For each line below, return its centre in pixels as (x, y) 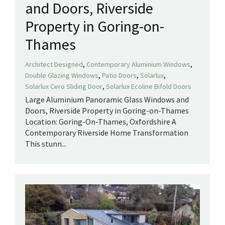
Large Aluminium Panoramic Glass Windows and (107, 99)
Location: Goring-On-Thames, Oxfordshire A (101, 121)
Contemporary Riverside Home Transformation (107, 132)
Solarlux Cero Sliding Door (64, 86)
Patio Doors (119, 75)
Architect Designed (54, 64)
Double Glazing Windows (62, 75)
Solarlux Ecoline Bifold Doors (149, 86)
